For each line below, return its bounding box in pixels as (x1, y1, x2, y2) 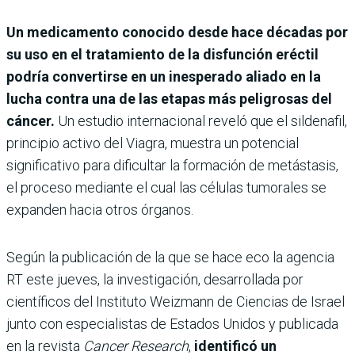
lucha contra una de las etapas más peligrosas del (6, 90, 332, 107)
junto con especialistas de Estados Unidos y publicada (6, 315, 338, 332)
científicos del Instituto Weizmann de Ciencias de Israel (6, 292, 345, 310)
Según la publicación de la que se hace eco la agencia (6, 248, 334, 265)
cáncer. (6, 112, 55, 129)
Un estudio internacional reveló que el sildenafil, (55, 112, 347, 129)
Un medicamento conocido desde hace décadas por (6, 23, 348, 40)
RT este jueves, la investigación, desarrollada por (6, 270, 303, 288)
